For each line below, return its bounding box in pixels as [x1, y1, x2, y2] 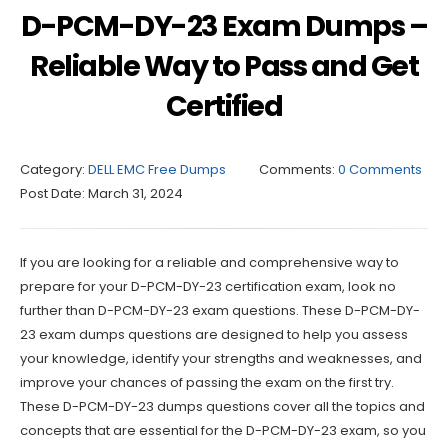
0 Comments [338, 159, 422, 179]
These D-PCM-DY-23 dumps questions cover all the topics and [20, 396, 425, 416]
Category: [20, 159, 85, 179]
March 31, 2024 [88, 183, 183, 203]
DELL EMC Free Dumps [88, 159, 226, 179]
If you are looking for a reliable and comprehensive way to [20, 252, 399, 272]
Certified [165, 85, 283, 126]
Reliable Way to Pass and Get [30, 45, 418, 86]
